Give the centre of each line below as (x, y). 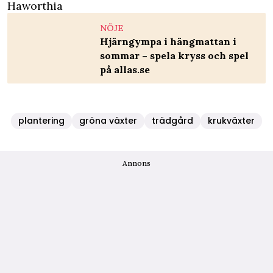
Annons (136, 163)
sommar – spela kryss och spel (174, 55)
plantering (41, 120)
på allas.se (125, 69)
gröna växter (108, 120)
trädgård (172, 120)
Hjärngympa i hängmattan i (168, 41)
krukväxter (231, 120)
